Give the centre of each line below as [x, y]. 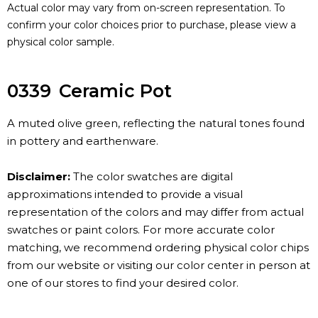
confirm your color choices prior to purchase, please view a [152, 25]
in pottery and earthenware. [83, 141]
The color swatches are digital [152, 177]
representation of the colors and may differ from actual [155, 212]
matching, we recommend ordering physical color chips [158, 248]
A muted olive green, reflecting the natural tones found [156, 124]
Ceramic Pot [115, 91]
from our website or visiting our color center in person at [159, 265]
